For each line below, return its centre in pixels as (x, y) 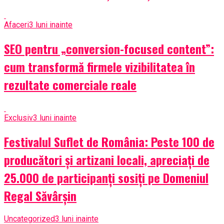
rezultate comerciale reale (70, 84)
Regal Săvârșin (40, 195)
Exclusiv (18, 117)
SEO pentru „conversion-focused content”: (109, 48)
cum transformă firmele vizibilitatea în (99, 66)
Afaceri (16, 24)
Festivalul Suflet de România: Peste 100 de (109, 141)
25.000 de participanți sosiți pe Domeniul (106, 177)
